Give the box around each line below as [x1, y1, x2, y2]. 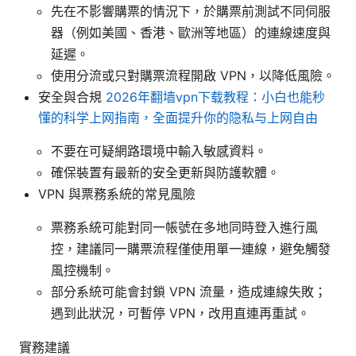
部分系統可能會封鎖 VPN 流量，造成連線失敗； [51, 283, 327, 300]
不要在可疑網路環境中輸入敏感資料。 [51, 142, 267, 159]
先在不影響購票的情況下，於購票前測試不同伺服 [51, 2, 331, 19]
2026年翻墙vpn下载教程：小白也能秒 [106, 88, 325, 105]
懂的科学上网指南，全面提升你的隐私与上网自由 [38, 109, 318, 126]
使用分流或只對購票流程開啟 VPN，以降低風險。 [51, 67, 335, 83]
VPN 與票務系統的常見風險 [38, 185, 195, 202]
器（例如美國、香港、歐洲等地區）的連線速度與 [51, 24, 331, 41]
